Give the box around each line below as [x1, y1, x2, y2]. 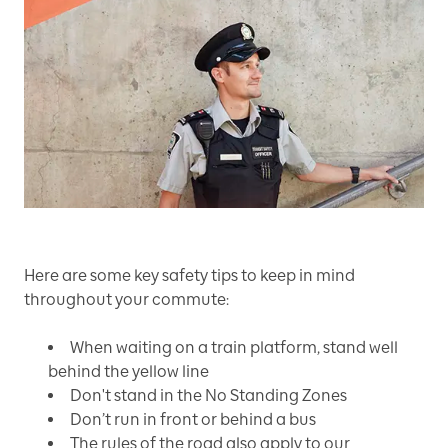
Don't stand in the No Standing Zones [70, 386, 347, 406]
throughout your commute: [24, 290, 229, 310]
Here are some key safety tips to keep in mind [24, 266, 355, 286]
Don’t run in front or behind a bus [70, 410, 316, 430]
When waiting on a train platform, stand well [70, 338, 398, 358]
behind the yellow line [48, 362, 209, 382]
